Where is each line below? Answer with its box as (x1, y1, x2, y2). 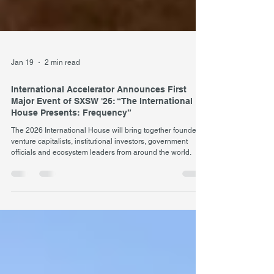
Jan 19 (11, 102, 34, 111)
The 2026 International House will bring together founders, (11, 170, 204, 179)
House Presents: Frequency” (11, 152, 131, 161)
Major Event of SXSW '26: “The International (11, 140, 193, 150)
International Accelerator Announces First (11, 128, 187, 138)
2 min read (45, 102, 80, 111)
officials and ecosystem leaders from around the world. (11, 192, 191, 201)
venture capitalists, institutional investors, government (11, 181, 188, 190)
